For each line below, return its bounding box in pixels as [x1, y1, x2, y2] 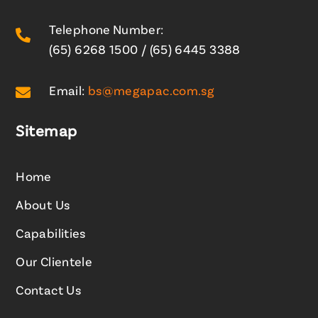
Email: [49, 85, 88, 99]
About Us [16, 199, 70, 213]
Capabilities [16, 228, 86, 241]
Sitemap [16, 124, 77, 141]
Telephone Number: [49, 24, 164, 38]
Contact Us [16, 285, 82, 298]
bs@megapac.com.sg [87, 85, 215, 99]
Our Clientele [16, 256, 93, 270]
